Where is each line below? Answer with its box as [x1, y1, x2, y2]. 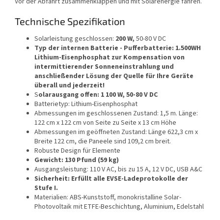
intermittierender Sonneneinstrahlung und [34, 62, 174, 72]
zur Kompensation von [111, 53, 185, 63]
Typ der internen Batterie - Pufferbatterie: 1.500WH [34, 43, 201, 54]
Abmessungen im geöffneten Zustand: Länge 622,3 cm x [34, 127, 198, 137]
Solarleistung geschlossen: [34, 34, 114, 44]
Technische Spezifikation [15, 15, 125, 27]
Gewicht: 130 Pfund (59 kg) [34, 155, 119, 165]
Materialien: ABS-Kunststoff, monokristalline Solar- [34, 192, 181, 203]
